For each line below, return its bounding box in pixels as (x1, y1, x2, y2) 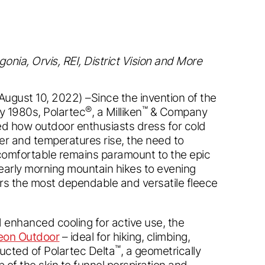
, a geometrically (120, 243, 201, 258)
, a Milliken (91, 104, 142, 119)
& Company (147, 104, 208, 119)
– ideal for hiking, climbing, (59, 229, 190, 244)
